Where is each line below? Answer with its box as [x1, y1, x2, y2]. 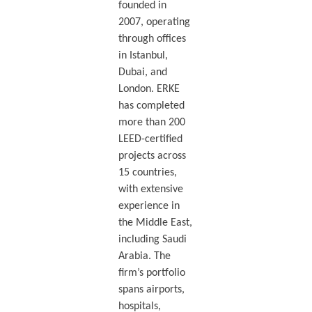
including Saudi [118, 234, 187, 246]
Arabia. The [118, 251, 171, 263]
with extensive [118, 184, 183, 196]
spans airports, [118, 284, 185, 296]
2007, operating [118, 17, 190, 29]
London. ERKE [118, 84, 180, 95]
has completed [118, 100, 185, 112]
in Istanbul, [118, 50, 168, 62]
